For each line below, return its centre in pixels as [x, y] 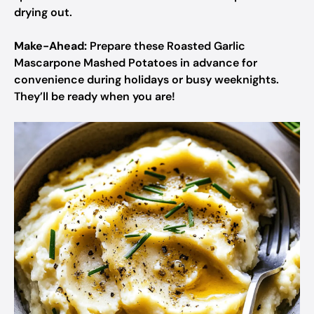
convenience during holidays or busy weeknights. [146, 80]
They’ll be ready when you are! [95, 96]
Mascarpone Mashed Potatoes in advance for [136, 63]
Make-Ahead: [50, 46]
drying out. [43, 12]
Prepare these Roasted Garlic [166, 46]
